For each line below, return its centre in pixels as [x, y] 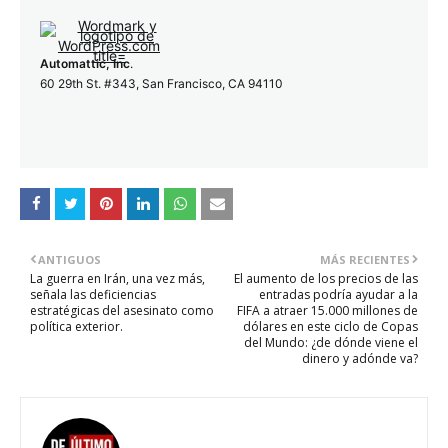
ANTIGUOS [69, 259]
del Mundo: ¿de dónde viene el [331, 342]
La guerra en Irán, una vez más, [117, 278]
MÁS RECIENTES [365, 259]
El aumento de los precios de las [326, 278]
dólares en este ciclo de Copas [330, 326]
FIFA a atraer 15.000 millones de [327, 310]
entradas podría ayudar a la [338, 294]
